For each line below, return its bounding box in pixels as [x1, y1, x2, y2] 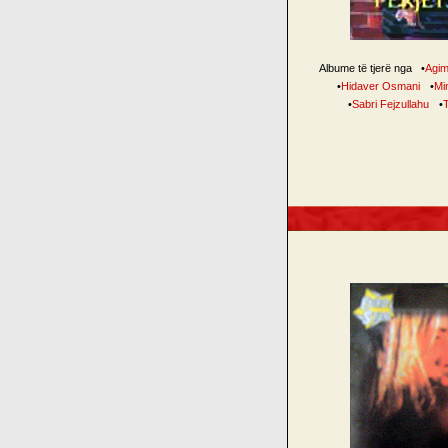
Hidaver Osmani [341, 80, 420, 92]
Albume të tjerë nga [318, 62, 415, 74]
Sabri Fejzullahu [351, 98, 429, 110]
